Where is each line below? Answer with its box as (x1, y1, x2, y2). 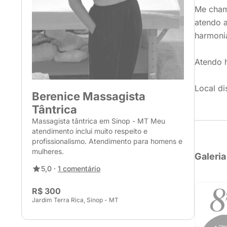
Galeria (195, 151, 226, 162)
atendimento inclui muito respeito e (32, 127, 147, 135)
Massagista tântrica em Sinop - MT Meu (32, 117, 165, 125)
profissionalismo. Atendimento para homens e (32, 137, 182, 145)
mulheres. (32, 147, 64, 156)
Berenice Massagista (32, 90, 145, 103)
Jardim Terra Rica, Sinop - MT (32, 196, 119, 204)
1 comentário (58, 164, 100, 173)
